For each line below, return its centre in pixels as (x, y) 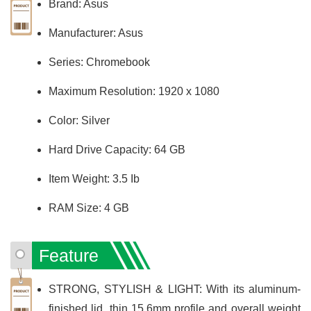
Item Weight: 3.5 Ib (94, 178)
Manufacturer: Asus (96, 33)
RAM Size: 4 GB (89, 208)
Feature (69, 255)
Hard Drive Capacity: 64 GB (117, 149)
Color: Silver (79, 120)
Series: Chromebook (99, 62)
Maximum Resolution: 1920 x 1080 (134, 91)
